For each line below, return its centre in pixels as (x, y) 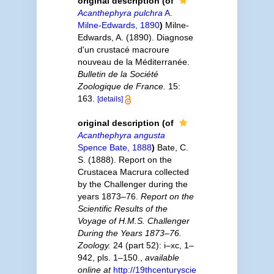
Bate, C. (172, 147)
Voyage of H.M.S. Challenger (133, 220)
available (162, 257)
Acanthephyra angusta (121, 135)
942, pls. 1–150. (109, 257)
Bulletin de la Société (118, 74)
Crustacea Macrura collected (133, 172)
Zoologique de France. (121, 86)
